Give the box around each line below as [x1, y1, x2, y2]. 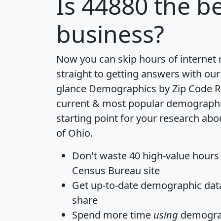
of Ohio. [56, 126, 93, 140]
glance [56, 81, 89, 95]
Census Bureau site [72, 163, 160, 177]
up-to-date [91, 178, 138, 192]
